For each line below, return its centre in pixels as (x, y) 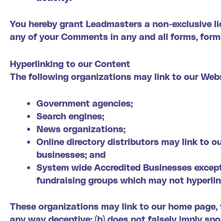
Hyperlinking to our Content (70, 63)
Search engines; (70, 116)
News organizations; (81, 129)
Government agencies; (85, 103)
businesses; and (71, 154)
